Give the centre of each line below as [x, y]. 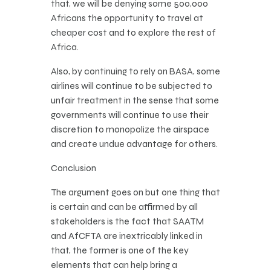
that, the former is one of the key [120, 250]
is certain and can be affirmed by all [124, 207]
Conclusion [73, 168]
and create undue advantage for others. [134, 144]
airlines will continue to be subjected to [132, 86]
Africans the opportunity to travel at [127, 18]
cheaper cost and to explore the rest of [133, 33]
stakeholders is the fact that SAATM [127, 221]
